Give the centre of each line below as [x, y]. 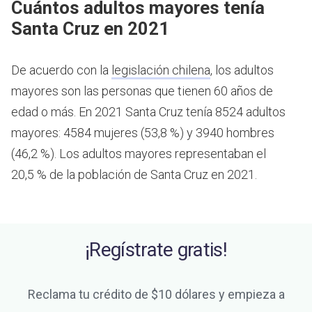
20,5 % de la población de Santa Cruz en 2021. [134, 175]
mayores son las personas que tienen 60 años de [142, 91]
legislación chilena [161, 70]
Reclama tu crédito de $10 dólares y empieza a [156, 295]
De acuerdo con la [61, 70]
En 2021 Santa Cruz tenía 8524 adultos [182, 112]
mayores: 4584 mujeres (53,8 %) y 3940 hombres [143, 133]
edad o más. [45, 112]
